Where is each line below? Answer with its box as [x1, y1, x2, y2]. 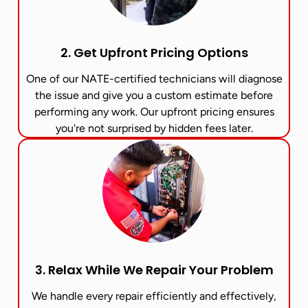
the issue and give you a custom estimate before [35, 88, 273, 102]
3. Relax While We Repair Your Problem [34, 261, 274, 278]
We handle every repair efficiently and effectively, [32, 289, 276, 302]
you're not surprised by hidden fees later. [55, 121, 253, 135]
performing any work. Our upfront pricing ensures [34, 104, 274, 118]
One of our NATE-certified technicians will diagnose [25, 71, 283, 85]
